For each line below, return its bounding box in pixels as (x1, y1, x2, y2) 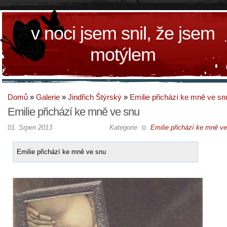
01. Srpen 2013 (8, 123, 52, 131)
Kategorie (109, 123, 139, 131)
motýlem (90, 44, 156, 65)
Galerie (36, 93, 60, 101)
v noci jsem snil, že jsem (31, 23, 215, 44)
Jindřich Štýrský (68, 93, 122, 101)
